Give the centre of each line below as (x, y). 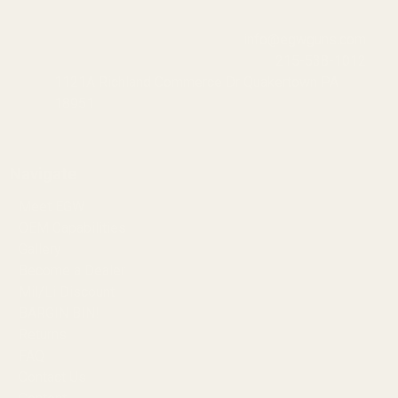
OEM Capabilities (72, 228)
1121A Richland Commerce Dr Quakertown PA (197, 83)
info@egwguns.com (305, 40)
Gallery (40, 250)
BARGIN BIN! (59, 314)
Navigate (43, 174)
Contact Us (52, 378)
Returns (43, 335)
